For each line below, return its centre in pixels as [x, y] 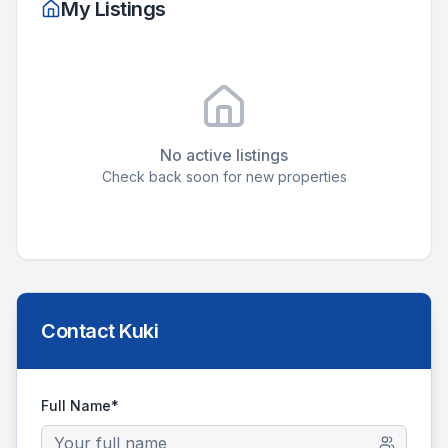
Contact [80, 331]
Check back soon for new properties [224, 176]
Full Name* [80, 405]
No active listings [224, 155]
